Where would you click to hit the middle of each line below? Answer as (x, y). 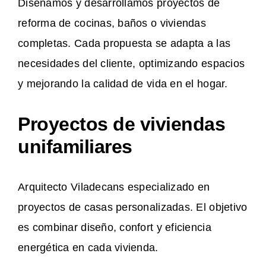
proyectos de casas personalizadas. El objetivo (133, 208)
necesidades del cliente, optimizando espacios (132, 64)
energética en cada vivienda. (88, 248)
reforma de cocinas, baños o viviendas (112, 23)
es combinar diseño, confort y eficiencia (115, 228)
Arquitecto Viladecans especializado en (114, 187)
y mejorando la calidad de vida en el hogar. (123, 84)
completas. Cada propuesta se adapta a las (124, 44)
